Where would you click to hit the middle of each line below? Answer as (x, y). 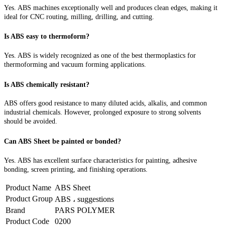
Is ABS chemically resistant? (47, 84)
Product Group (29, 198)
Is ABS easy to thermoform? (47, 37)
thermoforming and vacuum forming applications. (75, 64)
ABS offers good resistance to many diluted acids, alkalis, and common (105, 103)
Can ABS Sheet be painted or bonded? (63, 142)
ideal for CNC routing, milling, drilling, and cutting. (79, 17)
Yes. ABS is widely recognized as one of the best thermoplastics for (100, 55)
